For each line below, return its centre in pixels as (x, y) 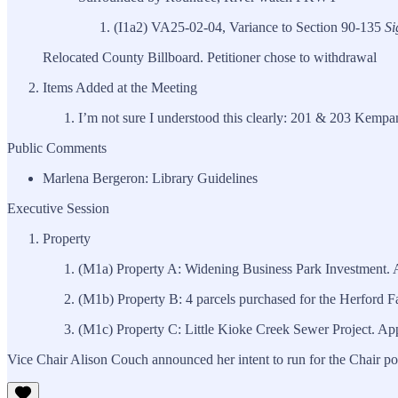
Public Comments (57, 147)
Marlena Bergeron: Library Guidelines (150, 178)
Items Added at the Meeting (120, 87)
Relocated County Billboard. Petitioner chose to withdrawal (210, 57)
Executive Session (58, 208)
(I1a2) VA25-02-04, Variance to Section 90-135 (249, 27)
